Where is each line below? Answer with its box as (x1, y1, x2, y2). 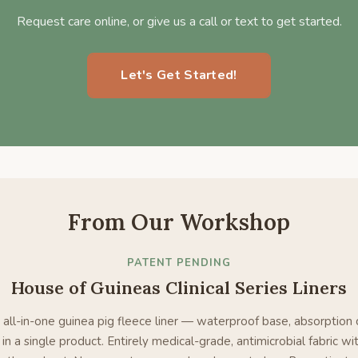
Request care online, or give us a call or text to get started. (16, 13, 342, 30)
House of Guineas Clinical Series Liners (11, 276, 347, 299)
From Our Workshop (68, 208, 290, 237)
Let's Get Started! (121, 66, 237, 84)
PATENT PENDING (127, 256, 231, 270)
